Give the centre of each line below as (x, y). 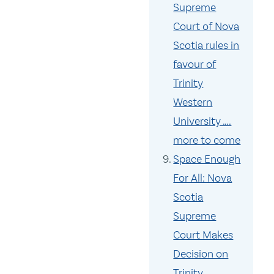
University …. (202, 121)
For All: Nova (203, 178)
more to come (207, 140)
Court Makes (203, 235)
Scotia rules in (206, 46)
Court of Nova (206, 27)
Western (193, 102)
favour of (195, 65)
